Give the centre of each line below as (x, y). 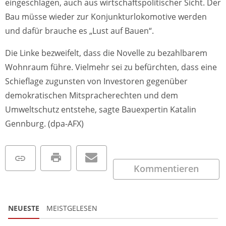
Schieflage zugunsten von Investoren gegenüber (96, 81)
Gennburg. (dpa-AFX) (45, 124)
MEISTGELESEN (72, 208)
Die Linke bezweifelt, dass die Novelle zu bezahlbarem (106, 53)
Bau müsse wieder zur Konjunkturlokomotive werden (106, 17)
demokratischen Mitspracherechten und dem (92, 96)
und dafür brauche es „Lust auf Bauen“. (79, 31)
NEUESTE (24, 208)
